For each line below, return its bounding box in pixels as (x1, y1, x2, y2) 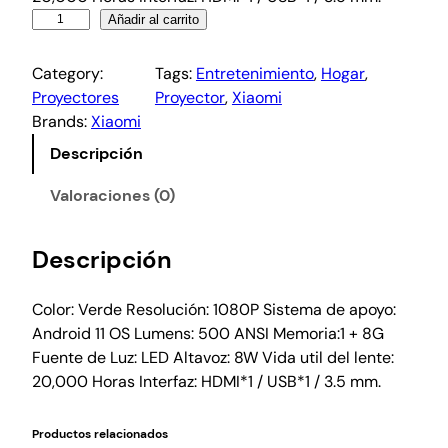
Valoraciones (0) (50, 184, 175, 206)
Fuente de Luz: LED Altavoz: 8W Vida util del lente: (32, 346, 394, 368)
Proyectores (32, 86, 119, 108)
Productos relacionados (32, 425, 168, 442)
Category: (32, 62, 103, 84)
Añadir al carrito (107, 11, 199, 27)
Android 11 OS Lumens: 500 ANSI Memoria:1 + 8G (32, 322, 384, 344)
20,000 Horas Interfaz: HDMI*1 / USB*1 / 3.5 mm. (32, 370, 381, 392)
